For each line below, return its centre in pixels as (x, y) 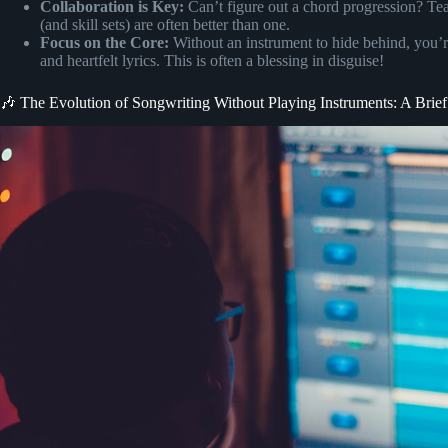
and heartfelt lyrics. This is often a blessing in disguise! (212, 60)
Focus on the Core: (104, 42)
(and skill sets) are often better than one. (165, 24)
